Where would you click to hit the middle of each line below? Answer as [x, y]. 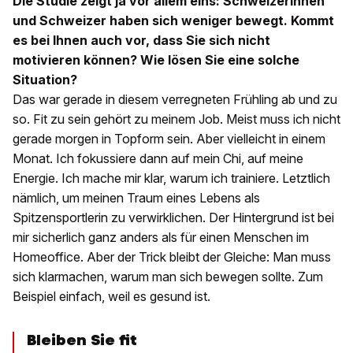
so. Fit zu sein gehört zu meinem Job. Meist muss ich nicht [176, 119]
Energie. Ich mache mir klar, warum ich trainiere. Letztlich [171, 178]
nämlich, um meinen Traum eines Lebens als [136, 198]
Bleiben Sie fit [82, 340]
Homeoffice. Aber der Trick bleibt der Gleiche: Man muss [172, 257]
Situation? [45, 80]
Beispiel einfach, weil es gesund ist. [111, 297]
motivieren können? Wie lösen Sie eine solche [156, 60]
